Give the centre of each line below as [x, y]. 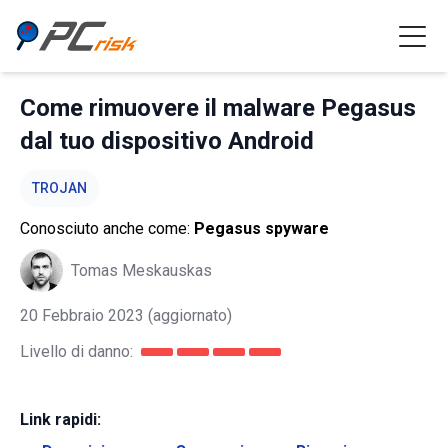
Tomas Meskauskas [141, 270]
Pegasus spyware [261, 228]
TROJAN [59, 188]
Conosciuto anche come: [107, 228]
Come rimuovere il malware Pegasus [218, 108]
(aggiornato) [188, 315]
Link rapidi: [60, 419]
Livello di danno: [76, 351]
